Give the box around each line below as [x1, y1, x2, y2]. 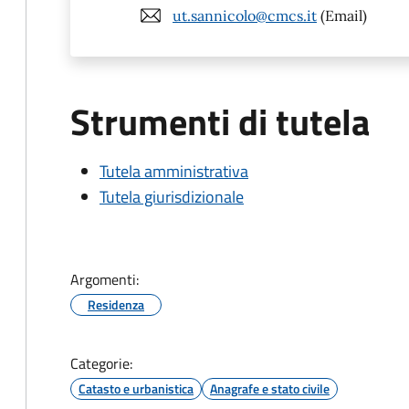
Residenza [88, 295, 144, 314]
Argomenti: [70, 268, 139, 290]
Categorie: [70, 352, 132, 374]
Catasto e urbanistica [79, 379, 194, 398]
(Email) [317, 5, 367, 25]
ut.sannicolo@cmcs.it [173, 5, 317, 25]
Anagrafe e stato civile [210, 379, 330, 398]
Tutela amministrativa [100, 159, 248, 184]
